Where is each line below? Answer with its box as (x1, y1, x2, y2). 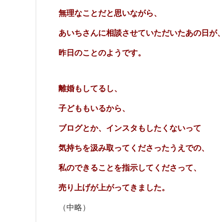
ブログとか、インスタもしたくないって (58, 124, 201, 132)
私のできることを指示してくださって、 (58, 164, 201, 172)
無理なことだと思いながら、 (58, 9, 162, 17)
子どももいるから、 (58, 104, 130, 112)
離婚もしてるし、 (58, 84, 122, 93)
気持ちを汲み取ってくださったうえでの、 (58, 144, 209, 152)
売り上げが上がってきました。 (58, 183, 169, 192)
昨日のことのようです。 (58, 49, 146, 57)
